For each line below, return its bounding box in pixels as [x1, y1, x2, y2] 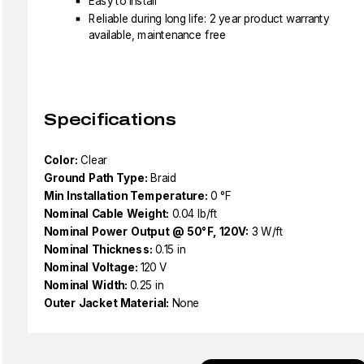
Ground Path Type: [44, 171, 148, 185]
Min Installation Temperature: [44, 188, 208, 203]
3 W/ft [251, 224, 284, 239]
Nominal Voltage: [44, 260, 138, 275]
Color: [44, 153, 78, 167]
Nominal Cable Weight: [44, 206, 169, 221]
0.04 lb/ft [171, 206, 218, 221]
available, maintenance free [89, 28, 227, 42]
